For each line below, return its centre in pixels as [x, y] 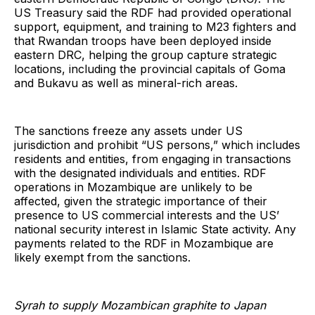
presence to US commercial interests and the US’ [147, 216]
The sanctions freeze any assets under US [128, 131]
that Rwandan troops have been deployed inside [143, 41]
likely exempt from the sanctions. [104, 258]
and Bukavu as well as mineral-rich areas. [128, 83]
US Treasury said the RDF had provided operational [153, 13]
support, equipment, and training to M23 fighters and [155, 27]
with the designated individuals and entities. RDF [140, 173]
